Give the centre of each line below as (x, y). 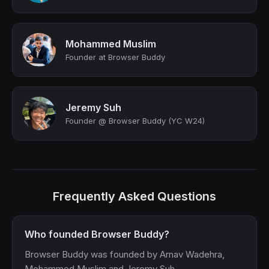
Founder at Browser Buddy (115, 57)
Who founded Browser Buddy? (97, 234)
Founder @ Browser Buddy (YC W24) (135, 121)
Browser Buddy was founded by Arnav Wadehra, (125, 254)
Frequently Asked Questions (134, 196)
